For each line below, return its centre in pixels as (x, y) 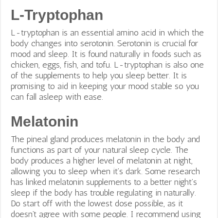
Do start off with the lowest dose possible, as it (97, 203)
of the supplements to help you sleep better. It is (99, 75)
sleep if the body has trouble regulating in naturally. (104, 192)
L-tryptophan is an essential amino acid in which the (108, 32)
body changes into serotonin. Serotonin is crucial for (105, 43)
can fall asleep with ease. (57, 97)
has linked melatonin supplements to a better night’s (104, 182)
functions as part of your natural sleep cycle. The (100, 150)
